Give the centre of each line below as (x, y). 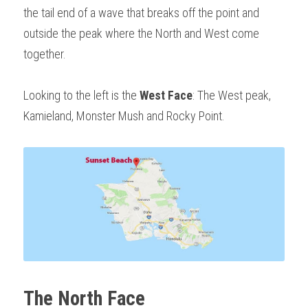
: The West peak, (232, 95)
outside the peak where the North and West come (141, 33)
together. (46, 54)
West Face (166, 95)
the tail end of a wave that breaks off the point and (141, 12)
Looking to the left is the (81, 95)
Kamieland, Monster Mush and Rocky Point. (124, 115)
